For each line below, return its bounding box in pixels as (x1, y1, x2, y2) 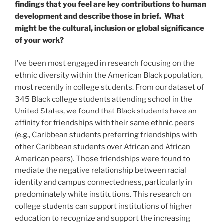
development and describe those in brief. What (15, 12, 184, 21)
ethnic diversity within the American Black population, (15, 70, 203, 80)
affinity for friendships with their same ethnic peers (15, 118, 195, 127)
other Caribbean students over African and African (15, 142, 190, 151)
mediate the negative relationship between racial (15, 166, 186, 175)
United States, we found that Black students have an (15, 106, 197, 115)
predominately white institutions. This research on (15, 189, 191, 199)
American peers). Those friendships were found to (15, 154, 190, 163)
